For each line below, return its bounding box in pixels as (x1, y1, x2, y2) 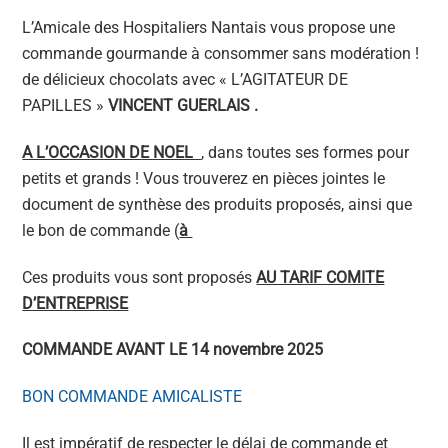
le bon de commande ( (22, 220, 180, 240)
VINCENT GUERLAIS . (108, 95, 259, 115)
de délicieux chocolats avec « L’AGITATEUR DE (22, 69, 349, 89)
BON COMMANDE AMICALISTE (22, 387, 243, 407)
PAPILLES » (22, 95, 109, 115)
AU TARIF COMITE (256, 267, 385, 287)
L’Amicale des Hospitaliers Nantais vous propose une (22, 17, 396, 37)
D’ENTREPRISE (22, 293, 129, 313)
